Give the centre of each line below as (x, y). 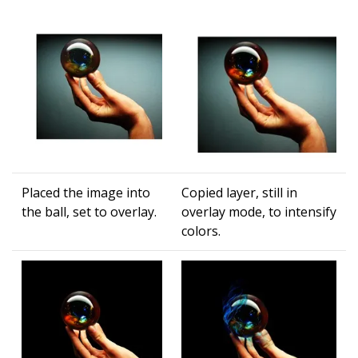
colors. (201, 231)
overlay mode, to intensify (259, 212)
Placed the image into (86, 193)
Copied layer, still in (239, 193)
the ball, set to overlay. (89, 212)
